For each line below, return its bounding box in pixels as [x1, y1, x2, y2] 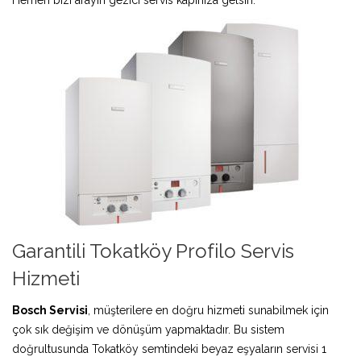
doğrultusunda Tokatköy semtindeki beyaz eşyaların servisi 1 [12, 342, 326, 355]
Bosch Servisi [12, 303, 88, 317]
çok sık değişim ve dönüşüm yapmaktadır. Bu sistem [12, 322, 284, 336]
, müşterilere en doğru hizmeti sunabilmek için [88, 303, 329, 317]
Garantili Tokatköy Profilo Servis [12, 239, 294, 263]
